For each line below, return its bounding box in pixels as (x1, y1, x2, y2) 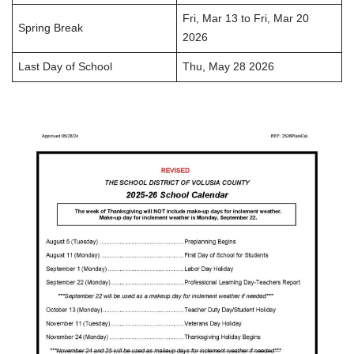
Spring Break (17, 22, 83, 35)
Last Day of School (17, 61, 112, 73)
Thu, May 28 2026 (182, 61, 274, 73)
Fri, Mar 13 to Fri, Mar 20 (182, 13, 309, 25)
